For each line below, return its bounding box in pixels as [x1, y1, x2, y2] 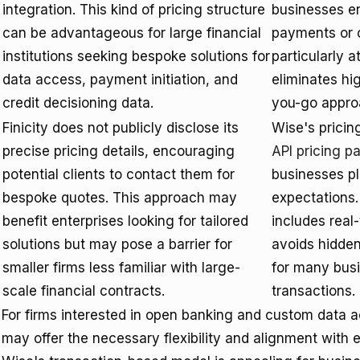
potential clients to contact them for [2, 166, 235, 182]
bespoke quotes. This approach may [2, 190, 237, 206]
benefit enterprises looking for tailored [2, 213, 248, 229]
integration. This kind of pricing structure [2, 2, 265, 18]
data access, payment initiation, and [2, 72, 238, 88]
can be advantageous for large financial [2, 25, 261, 41]
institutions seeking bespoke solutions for [2, 48, 270, 64]
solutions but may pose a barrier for [2, 236, 232, 252]
